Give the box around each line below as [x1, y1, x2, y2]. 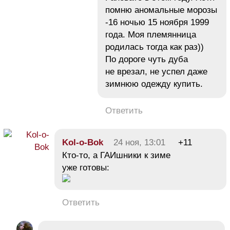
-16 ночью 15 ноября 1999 [105, 17, 209, 28]
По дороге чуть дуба [105, 54, 188, 65]
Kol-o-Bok [62, 138, 103, 148]
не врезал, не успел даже [105, 67, 207, 77]
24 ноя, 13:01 [113, 138, 165, 148]
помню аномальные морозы [105, 5, 217, 15]
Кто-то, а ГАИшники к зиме [62, 150, 170, 161]
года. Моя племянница [105, 30, 196, 40]
